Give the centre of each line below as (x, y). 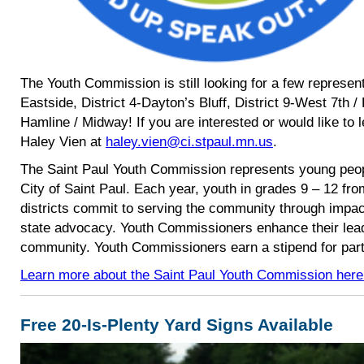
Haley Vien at (63, 141)
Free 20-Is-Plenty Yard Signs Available (177, 325)
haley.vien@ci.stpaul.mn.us (189, 141)
